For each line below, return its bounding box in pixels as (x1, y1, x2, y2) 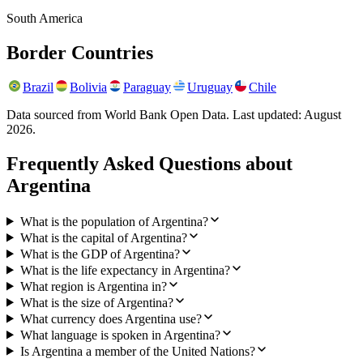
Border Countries (6, 41, 153, 63)
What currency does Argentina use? (19, 311, 202, 326)
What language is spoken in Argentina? (19, 327, 220, 342)
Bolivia (70, 79, 107, 94)
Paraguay (123, 79, 171, 94)
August (304, 107, 341, 122)
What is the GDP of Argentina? (19, 246, 180, 261)
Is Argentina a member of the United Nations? (19, 344, 255, 358)
